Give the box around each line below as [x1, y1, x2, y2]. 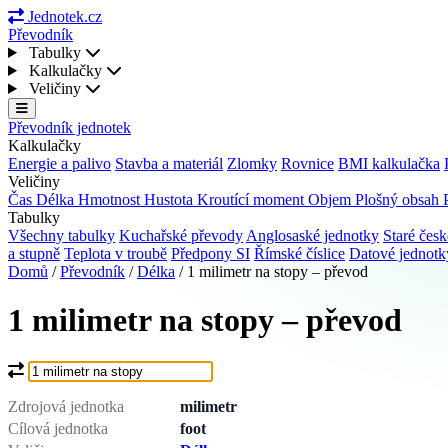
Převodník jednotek [8, 119, 131, 136]
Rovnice [281, 155, 334, 172]
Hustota [144, 191, 197, 208]
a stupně [8, 245, 60, 262]
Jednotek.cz [28, 8, 102, 25]
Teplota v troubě [64, 245, 167, 262]
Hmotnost [78, 191, 144, 208]
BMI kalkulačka [338, 155, 440, 172]
